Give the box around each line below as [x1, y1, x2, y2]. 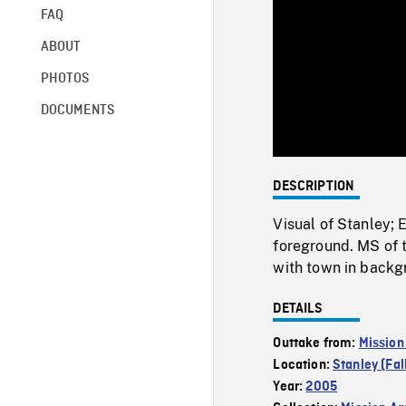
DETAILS [273, 301, 324, 316]
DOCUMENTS [40, 102, 115, 118]
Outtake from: [273, 335, 359, 351]
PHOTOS [40, 71, 90, 86]
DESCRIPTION [273, 179, 355, 194]
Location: [273, 357, 333, 372]
